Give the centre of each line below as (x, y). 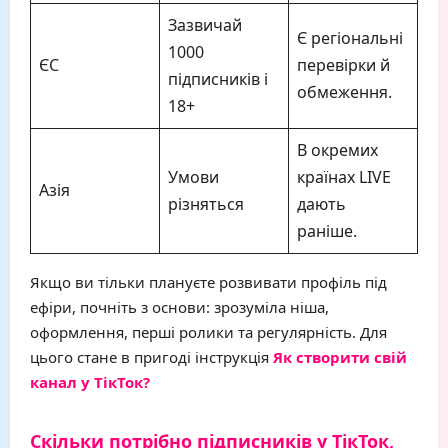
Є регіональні (350, 38)
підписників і (218, 79)
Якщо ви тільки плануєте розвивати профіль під (208, 282)
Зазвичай (205, 25)
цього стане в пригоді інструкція (151, 357)
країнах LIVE (344, 177)
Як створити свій (340, 357)
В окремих (337, 150)
